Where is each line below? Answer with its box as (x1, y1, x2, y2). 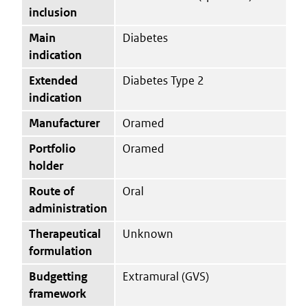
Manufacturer (29, 115, 100, 131)
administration (29, 200, 107, 216)
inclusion (29, 4, 77, 20)
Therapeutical (29, 225, 101, 241)
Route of (29, 183, 74, 199)
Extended (29, 72, 78, 88)
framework (29, 285, 86, 301)
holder (29, 157, 63, 173)
